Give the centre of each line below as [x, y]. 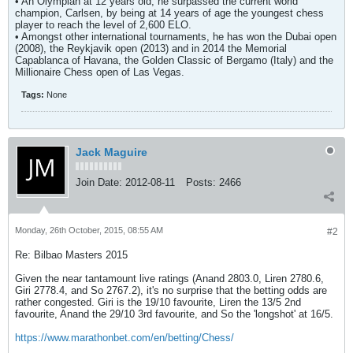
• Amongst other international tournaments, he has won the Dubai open [176, 37]
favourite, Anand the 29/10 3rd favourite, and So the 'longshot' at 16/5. [174, 314]
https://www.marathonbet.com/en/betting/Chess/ [124, 338]
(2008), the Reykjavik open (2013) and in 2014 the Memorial [151, 48]
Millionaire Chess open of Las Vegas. [100, 72]
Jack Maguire [111, 152]
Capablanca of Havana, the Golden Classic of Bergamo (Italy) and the [174, 60]
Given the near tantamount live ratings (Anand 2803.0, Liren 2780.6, [169, 279]
